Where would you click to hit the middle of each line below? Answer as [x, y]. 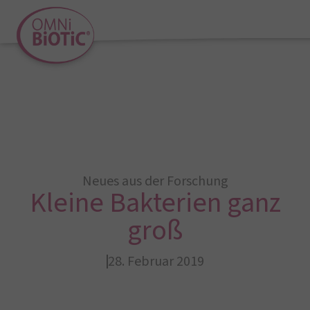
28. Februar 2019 [156, 262]
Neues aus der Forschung [155, 181]
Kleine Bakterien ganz [155, 203]
